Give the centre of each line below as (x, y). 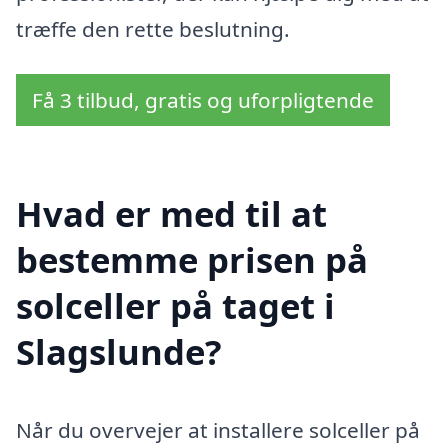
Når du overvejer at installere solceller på (218, 429)
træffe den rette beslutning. (153, 28)
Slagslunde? (119, 352)
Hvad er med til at (171, 214)
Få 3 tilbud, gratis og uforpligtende (203, 100)
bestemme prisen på (192, 260)
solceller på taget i (175, 306)
